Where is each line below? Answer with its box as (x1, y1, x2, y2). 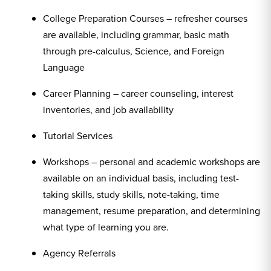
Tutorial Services (43, 129, 113, 142)
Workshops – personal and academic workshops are (43, 155, 260, 168)
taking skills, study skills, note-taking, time (43, 188, 220, 201)
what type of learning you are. (43, 220, 169, 233)
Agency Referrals (43, 246, 116, 260)
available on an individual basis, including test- (43, 171, 239, 184)
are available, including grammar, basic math (43, 28, 229, 41)
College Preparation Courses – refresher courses (43, 11, 247, 25)
